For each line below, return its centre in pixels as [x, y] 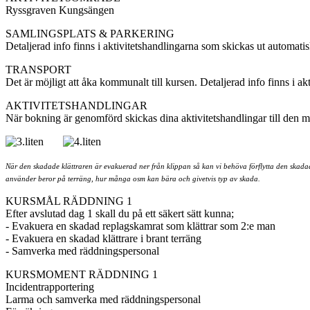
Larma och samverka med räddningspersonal [103, 300]
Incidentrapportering [50, 287]
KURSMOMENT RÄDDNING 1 [82, 275]
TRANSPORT [38, 70]
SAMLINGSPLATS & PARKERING [90, 34]
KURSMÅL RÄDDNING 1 [69, 201]
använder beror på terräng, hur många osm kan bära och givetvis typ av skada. [133, 179]
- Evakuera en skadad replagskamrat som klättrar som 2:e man [140, 226]
